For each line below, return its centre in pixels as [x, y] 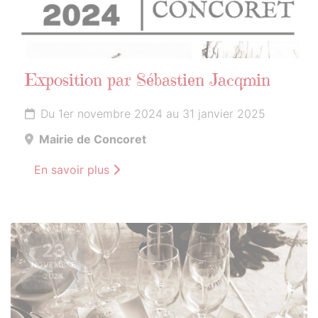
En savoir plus [73, 170]
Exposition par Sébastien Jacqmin [148, 82]
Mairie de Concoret [93, 139]
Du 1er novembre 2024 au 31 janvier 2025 [153, 114]
